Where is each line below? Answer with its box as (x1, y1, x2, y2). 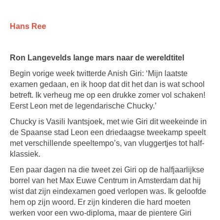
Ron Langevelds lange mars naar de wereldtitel (10, 54, 184, 62)
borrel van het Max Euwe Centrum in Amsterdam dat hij (10, 176, 201, 185)
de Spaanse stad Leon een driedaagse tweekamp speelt (10, 128, 206, 137)
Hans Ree (10, 22, 46, 30)
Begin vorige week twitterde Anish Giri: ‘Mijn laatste (10, 69, 188, 78)
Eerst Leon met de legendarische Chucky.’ (10, 102, 157, 110)
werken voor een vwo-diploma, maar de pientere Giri (10, 209, 192, 217)
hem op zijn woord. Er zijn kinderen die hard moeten (10, 198, 191, 206)
